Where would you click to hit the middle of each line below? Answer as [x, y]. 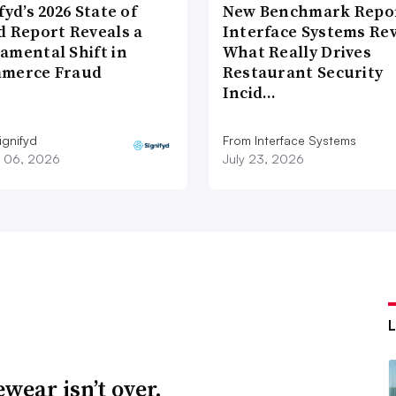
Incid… [249, 92]
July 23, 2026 [263, 158]
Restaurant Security [303, 72]
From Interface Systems [289, 140]
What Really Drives [297, 51]
